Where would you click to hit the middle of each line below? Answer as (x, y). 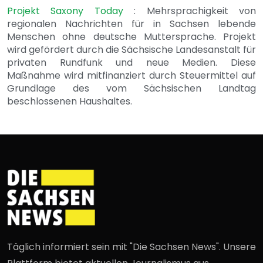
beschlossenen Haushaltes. (70, 101)
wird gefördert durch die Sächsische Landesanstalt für (131, 49)
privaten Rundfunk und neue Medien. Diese (131, 62)
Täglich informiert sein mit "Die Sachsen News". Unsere (131, 247)
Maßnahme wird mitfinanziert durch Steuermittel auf (131, 75)
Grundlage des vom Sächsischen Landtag (131, 88)
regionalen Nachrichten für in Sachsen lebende (131, 23)
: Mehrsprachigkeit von (195, 11)
